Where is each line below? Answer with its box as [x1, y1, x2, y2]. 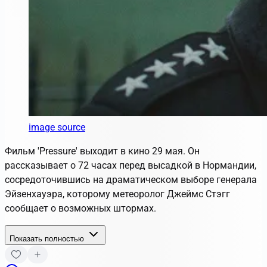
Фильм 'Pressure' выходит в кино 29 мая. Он [5, 145, 200, 157]
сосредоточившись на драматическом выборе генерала [5, 173, 257, 185]
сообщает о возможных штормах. [5, 202, 156, 214]
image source [29, 121, 85, 133]
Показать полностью [10, 234, 86, 243]
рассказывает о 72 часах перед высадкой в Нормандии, [5, 159, 256, 171]
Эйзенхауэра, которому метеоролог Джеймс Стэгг [5, 188, 230, 200]
